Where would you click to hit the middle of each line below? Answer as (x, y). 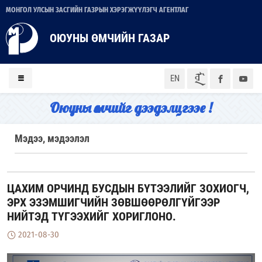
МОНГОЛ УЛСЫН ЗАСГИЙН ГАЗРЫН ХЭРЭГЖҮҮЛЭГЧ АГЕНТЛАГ (97, 10)
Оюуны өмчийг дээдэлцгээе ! (131, 108)
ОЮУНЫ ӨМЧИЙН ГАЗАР (110, 38)
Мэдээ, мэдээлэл (52, 138)
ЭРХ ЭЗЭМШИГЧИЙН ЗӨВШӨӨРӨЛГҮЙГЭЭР (113, 202)
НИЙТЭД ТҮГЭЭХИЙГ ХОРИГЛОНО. (92, 216)
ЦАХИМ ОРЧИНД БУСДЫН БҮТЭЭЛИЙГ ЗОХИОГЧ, (128, 188)
